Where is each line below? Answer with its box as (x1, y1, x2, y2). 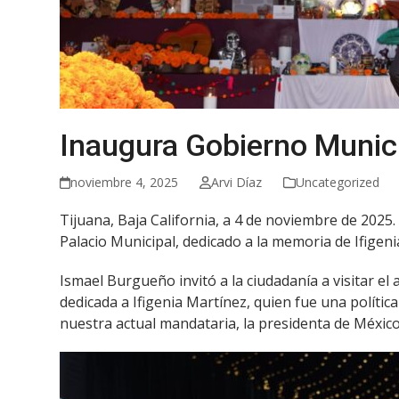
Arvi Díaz (210, 174, 262, 191)
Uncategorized (295, 174, 379, 191)
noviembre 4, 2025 (70, 174, 179, 191)
